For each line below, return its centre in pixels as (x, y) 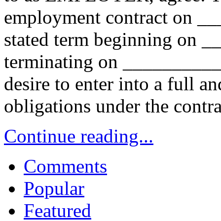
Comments (65, 166)
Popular (54, 188)
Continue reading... (79, 136)
